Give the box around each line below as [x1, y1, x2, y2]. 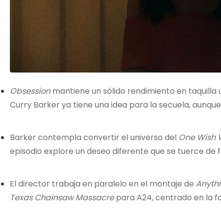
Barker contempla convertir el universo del [10, 132, 179, 144]
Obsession [10, 85, 50, 97]
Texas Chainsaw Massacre [10, 192, 114, 204]
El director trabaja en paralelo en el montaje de [10, 178, 196, 190]
